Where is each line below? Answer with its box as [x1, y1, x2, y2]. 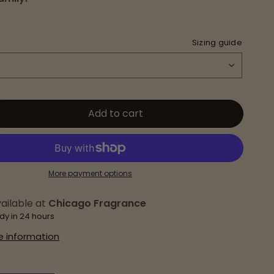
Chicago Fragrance [48, 196, 147, 210]
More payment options [48, 168, 133, 179]
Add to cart [88, 106, 144, 120]
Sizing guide [191, 37, 242, 48]
